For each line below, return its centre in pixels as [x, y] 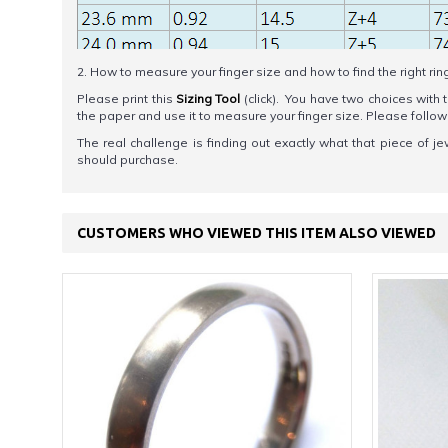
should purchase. [127, 159]
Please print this [127, 98]
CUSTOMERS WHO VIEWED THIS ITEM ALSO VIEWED [256, 233]
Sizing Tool [208, 98]
